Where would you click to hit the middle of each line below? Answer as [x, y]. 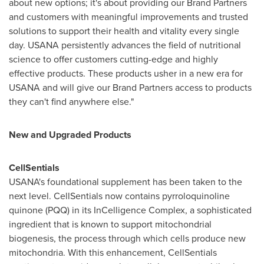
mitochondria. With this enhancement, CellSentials [113, 253]
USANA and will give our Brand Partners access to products [130, 88]
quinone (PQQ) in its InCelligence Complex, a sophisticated [130, 210]
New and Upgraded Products [70, 135]
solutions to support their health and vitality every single [124, 31]
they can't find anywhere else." [71, 102]
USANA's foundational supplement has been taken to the [126, 182]
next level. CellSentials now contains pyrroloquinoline [119, 196]
